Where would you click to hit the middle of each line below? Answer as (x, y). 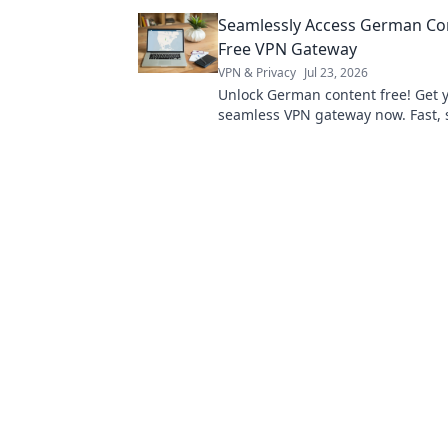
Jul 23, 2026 (336, 72)
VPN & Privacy (257, 72)
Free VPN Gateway (287, 48)
